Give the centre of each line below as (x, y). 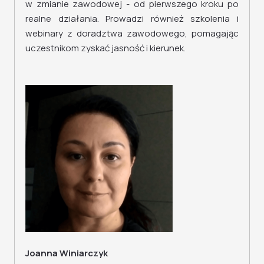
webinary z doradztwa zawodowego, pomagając (132, 33)
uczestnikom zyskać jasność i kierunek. (105, 48)
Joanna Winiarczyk (67, 253)
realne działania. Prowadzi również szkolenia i (132, 19)
